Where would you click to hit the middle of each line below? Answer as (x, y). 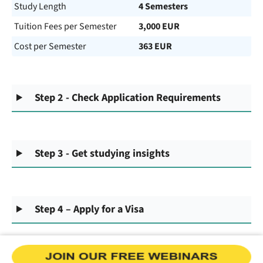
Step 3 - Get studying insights (102, 154)
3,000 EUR (159, 26)
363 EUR (155, 46)
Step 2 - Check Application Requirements (128, 98)
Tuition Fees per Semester (65, 26)
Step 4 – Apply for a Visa (90, 209)
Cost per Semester (50, 46)
